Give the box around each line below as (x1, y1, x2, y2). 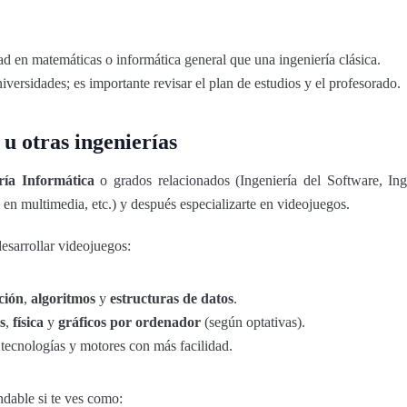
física (13, 314, 44, 330)
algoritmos (31, 291, 95, 306)
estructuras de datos (110, 291, 233, 306)
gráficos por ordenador (58, 314, 201, 330)
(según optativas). (201, 314, 305, 330)
